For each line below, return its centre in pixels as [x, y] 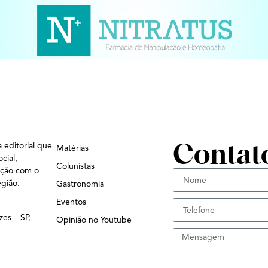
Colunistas [75, 166]
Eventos [71, 202]
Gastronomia [80, 184]
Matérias [72, 148]
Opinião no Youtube [94, 220]
